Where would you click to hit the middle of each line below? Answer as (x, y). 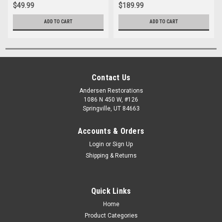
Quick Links (111, 191)
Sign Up (123, 144)
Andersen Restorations (111, 90)
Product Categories (111, 215)
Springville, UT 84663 (111, 108)
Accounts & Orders (111, 131)
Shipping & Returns (111, 155)
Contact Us (111, 77)
